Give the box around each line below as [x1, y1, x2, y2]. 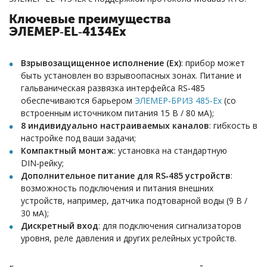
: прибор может [181, 57, 245, 69]
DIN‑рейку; [21, 157, 64, 169]
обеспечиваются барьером [21, 94, 135, 106]
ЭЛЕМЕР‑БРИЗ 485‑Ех [135, 94, 222, 106]
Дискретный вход [21, 219, 98, 231]
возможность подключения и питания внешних [21, 182, 213, 194]
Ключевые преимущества [9, 13, 171, 26]
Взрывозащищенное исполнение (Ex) [21, 57, 181, 69]
